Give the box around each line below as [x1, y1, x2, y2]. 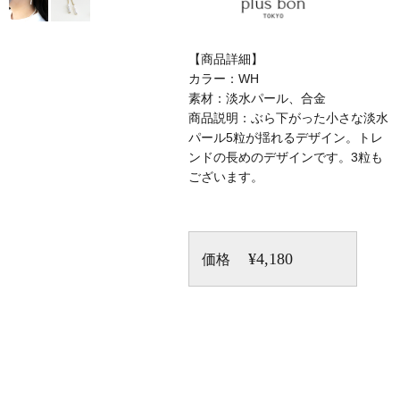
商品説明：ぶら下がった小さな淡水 [187, 110, 388, 125]
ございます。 [187, 169, 263, 184]
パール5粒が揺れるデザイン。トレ [187, 129, 383, 145]
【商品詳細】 [187, 51, 263, 66]
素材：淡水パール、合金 [187, 90, 326, 105]
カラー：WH [187, 71, 259, 86]
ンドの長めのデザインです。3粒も [187, 149, 383, 164]
